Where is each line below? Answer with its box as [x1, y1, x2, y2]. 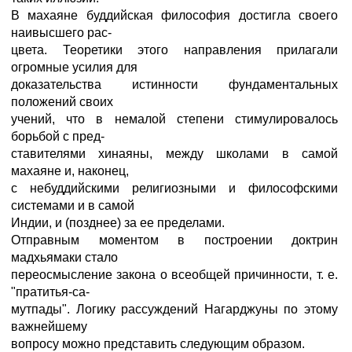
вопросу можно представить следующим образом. [11, 337, 305, 350]
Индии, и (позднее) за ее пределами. [11, 216, 225, 229]
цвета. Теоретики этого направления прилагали [11, 43, 338, 57]
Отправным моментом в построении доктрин [11, 233, 338, 247]
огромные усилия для [11, 60, 137, 74]
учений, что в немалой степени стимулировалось [11, 112, 338, 126]
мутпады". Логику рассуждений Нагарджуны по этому [11, 302, 338, 316]
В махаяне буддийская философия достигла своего [11, 9, 338, 22]
